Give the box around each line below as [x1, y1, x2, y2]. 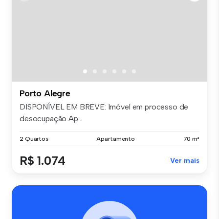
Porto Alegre [20, 88, 70, 99]
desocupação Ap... [20, 113, 83, 123]
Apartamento [96, 135, 135, 142]
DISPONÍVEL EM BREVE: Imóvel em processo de [20, 102, 189, 111]
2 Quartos [20, 135, 48, 142]
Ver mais [170, 156, 199, 165]
